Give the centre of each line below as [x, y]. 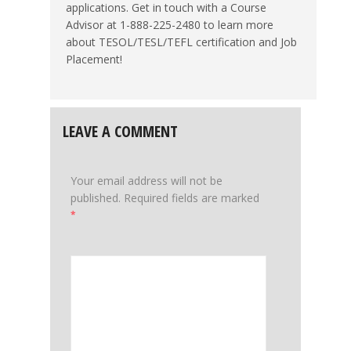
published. [96, 197]
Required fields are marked [192, 197]
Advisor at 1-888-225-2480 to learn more [170, 24]
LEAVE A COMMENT [120, 131]
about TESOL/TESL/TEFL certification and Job [181, 42]
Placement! [94, 59]
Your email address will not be [147, 180]
